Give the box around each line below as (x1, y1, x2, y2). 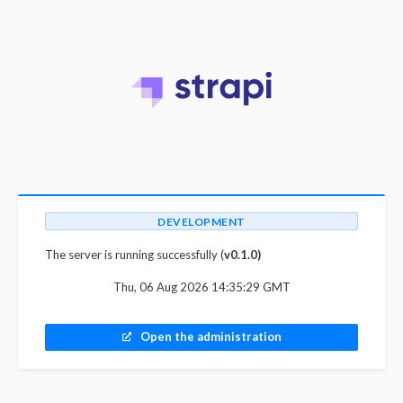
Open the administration (139, 329, 282, 344)
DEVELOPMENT (157, 215, 246, 228)
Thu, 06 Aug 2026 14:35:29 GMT (112, 280, 291, 294)
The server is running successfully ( (45, 247, 224, 262)
